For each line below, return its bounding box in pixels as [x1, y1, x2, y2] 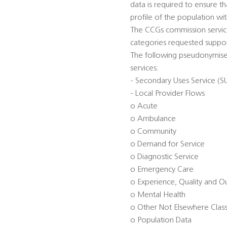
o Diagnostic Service [130, 153, 199, 162]
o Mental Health [130, 191, 185, 200]
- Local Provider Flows [130, 90, 205, 98]
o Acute [130, 102, 158, 111]
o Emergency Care [130, 166, 194, 174]
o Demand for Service [130, 140, 205, 149]
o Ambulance [130, 115, 176, 124]
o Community [130, 128, 176, 136]
